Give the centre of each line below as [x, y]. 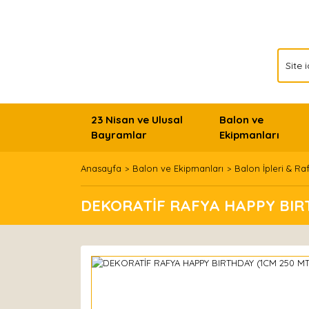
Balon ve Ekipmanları [178, 168]
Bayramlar [119, 135]
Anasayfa [101, 168]
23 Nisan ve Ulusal [137, 120]
